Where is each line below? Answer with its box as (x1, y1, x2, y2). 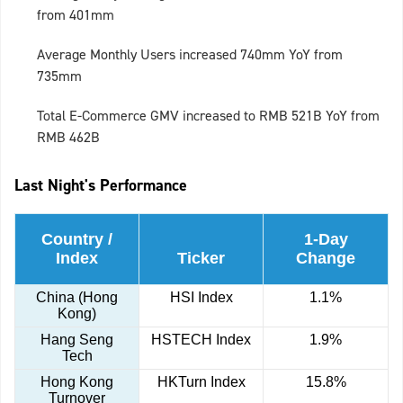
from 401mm (37, 5, 114, 25)
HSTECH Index (151, 332, 251, 348)
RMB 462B (37, 128, 100, 148)
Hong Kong (40, 374, 113, 390)
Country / (41, 230, 112, 249)
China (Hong (36, 290, 118, 306)
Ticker (177, 249, 225, 268)
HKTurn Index (157, 374, 246, 390)
